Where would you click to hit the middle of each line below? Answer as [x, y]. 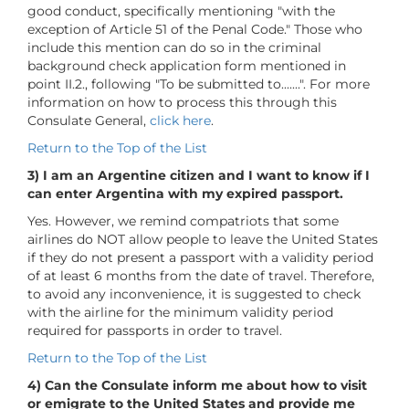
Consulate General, [89, 120]
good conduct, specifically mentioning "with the [181, 10]
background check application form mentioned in [187, 65]
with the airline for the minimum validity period [180, 312]
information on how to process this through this [182, 102]
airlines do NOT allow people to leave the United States [203, 239]
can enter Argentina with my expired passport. [185, 193]
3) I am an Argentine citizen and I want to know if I [199, 175]
